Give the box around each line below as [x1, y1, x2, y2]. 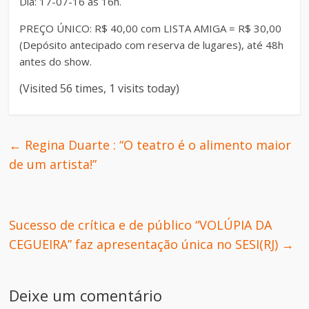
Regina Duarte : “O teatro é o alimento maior [21, 136, 292, 153]
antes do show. [19, 54, 92, 68]
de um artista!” [9, 155, 97, 172]
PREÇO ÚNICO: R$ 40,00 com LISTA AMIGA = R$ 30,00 [19, 21, 282, 35]
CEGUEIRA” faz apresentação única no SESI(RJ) [9, 235, 282, 252]
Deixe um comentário [9, 284, 163, 306]
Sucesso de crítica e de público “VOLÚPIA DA [9, 216, 272, 233]
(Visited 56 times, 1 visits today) [19, 80, 180, 96]
